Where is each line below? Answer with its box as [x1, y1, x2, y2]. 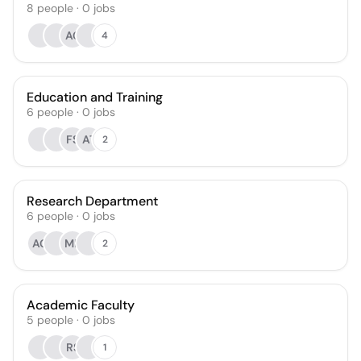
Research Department [27, 193, 158, 210]
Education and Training [27, 89, 163, 106]
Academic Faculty [27, 297, 135, 313]
